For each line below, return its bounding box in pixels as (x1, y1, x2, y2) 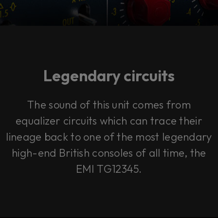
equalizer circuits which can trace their (16, 114, 202, 128)
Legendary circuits (43, 66, 175, 86)
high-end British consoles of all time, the (12, 146, 206, 160)
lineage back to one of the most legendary (6, 130, 212, 144)
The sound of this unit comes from (27, 98, 191, 112)
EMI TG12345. (76, 162, 142, 176)
